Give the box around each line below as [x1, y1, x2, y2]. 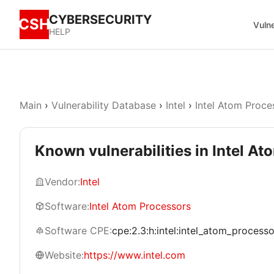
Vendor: [45, 176, 80, 188]
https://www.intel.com [84, 249, 185, 261]
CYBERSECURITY [49, 12, 152, 27]
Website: [45, 249, 84, 261]
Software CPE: [45, 224, 112, 237]
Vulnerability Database [51, 99, 156, 111]
